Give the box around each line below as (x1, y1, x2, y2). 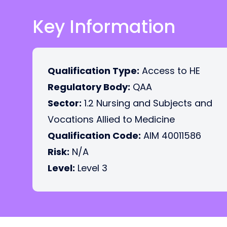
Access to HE (139, 64, 200, 77)
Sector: (48, 97, 82, 109)
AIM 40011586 (141, 129, 201, 142)
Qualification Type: (48, 64, 139, 77)
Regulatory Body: (48, 81, 130, 93)
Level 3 (75, 162, 107, 174)
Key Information (32, 14, 175, 39)
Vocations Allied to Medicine (48, 113, 175, 126)
